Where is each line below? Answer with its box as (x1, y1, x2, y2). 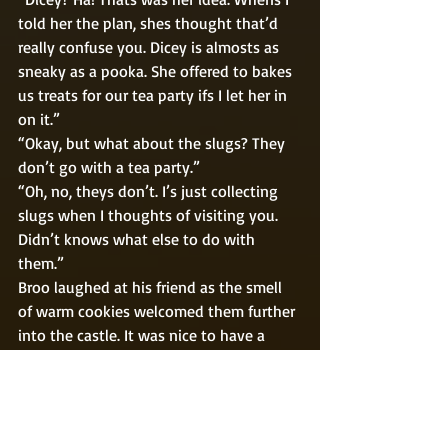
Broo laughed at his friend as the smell (18, 276, 286, 297)
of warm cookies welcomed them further (18, 300, 299, 321)
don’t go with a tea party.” (18, 156, 204, 177)
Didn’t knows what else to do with (18, 228, 259, 249)
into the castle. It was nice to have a (18, 324, 269, 345)
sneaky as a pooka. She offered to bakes (18, 60, 296, 81)
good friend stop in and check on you (18, 348, 279, 369)
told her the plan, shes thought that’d (18, 12, 282, 33)
